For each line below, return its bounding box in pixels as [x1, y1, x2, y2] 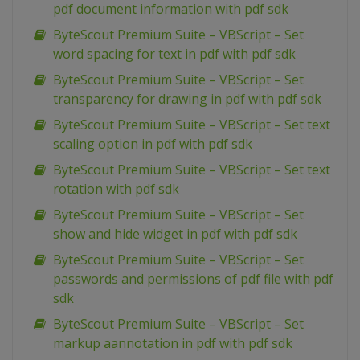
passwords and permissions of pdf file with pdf [53, 270, 333, 288]
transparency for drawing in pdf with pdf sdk [53, 90, 321, 108]
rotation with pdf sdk [53, 180, 179, 198]
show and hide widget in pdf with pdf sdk [53, 225, 297, 243]
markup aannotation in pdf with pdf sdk [53, 334, 292, 353]
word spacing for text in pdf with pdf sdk [53, 45, 296, 63]
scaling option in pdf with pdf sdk [53, 135, 252, 153]
